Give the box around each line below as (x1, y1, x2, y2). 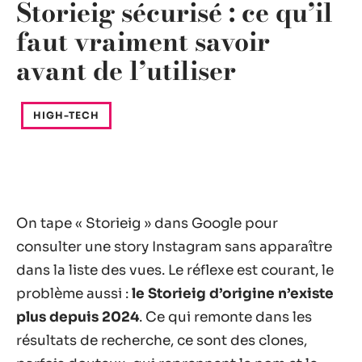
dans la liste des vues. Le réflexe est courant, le (16, 262, 334, 279)
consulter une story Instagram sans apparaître (16, 238, 332, 255)
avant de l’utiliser (16, 51, 236, 90)
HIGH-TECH (33, 109, 99, 121)
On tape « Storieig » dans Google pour (16, 215, 278, 232)
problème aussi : (16, 285, 132, 302)
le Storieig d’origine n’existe (132, 285, 334, 302)
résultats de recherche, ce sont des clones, (16, 332, 307, 349)
